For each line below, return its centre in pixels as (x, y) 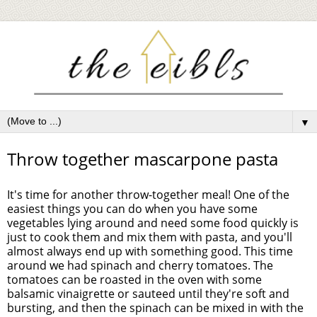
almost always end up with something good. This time (150, 252)
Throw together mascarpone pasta (143, 159)
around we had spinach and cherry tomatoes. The (140, 266)
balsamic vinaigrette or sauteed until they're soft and (148, 294)
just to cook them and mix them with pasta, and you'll (150, 237)
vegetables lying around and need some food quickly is (153, 223)
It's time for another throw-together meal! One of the (148, 195)
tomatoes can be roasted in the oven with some (134, 280)
